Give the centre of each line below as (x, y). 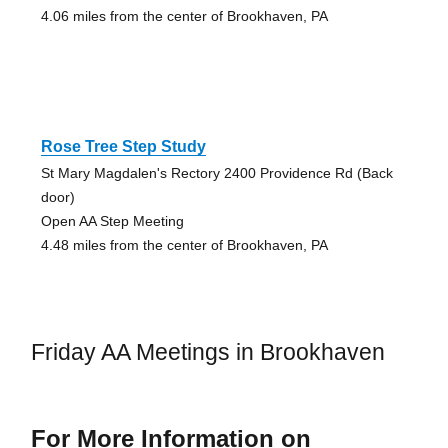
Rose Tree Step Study (123, 146)
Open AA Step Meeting (112, 220)
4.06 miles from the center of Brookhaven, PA (184, 15)
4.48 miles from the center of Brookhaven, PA (184, 244)
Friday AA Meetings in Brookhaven (207, 351)
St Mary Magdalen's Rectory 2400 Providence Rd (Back (216, 172)
